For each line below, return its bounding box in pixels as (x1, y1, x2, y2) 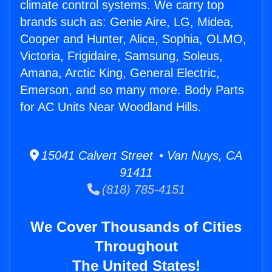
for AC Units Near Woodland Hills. (20, 100, 202, 114)
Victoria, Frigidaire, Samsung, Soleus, (20, 49, 223, 63)
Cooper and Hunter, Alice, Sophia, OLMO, (20, 32, 246, 46)
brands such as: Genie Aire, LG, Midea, (20, 15, 234, 29)
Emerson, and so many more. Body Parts (20, 83, 244, 97)
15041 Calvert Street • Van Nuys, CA (39, 149, 242, 163)
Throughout (94, 238, 178, 255)
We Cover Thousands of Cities (30, 219, 242, 236)
